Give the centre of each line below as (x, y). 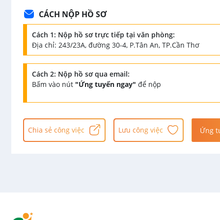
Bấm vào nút (54, 84)
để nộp (149, 84)
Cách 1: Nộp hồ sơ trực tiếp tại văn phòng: (103, 35)
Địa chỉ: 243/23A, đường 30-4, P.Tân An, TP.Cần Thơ (116, 45)
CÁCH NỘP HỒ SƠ (73, 14)
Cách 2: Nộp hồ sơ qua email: (81, 74)
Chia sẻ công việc (56, 130)
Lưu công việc (141, 130)
